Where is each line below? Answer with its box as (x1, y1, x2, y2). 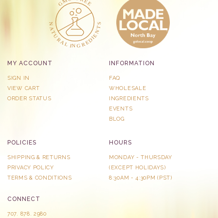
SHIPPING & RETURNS (7, 154, 71, 161)
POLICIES (7, 139, 36, 146)
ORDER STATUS (7, 95, 52, 102)
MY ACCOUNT (7, 59, 53, 67)
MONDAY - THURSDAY (109, 154, 172, 161)
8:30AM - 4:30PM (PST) (109, 174, 172, 181)
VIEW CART (7, 85, 40, 91)
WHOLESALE (109, 85, 146, 91)
